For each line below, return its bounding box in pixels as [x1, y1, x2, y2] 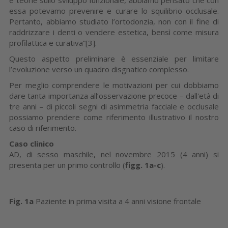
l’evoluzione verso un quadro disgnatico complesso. [9, 64, 189, 74]
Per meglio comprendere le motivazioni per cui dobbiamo [9, 79, 219, 90]
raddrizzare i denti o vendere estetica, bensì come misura [9, 26, 219, 37]
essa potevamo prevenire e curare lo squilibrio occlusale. [9, 5, 219, 16]
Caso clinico [9, 138, 54, 149]
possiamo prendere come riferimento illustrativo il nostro [9, 111, 219, 122]
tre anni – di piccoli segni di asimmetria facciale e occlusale [9, 101, 219, 111]
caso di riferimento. [9, 122, 80, 133]
